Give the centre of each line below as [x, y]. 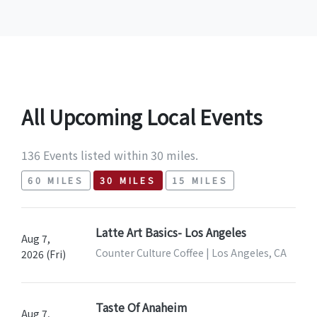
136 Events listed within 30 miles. [110, 155]
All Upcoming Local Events [142, 117]
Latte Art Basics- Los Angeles [171, 232]
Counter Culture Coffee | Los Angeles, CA [191, 253]
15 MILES [200, 181]
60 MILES [56, 181]
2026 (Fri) [44, 254]
